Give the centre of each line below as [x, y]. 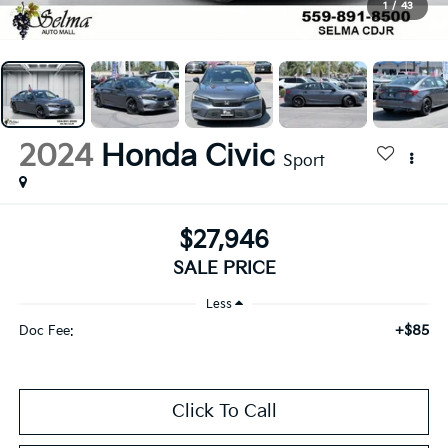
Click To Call [224, 411]
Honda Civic [187, 157]
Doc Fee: [46, 330]
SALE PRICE [224, 268]
